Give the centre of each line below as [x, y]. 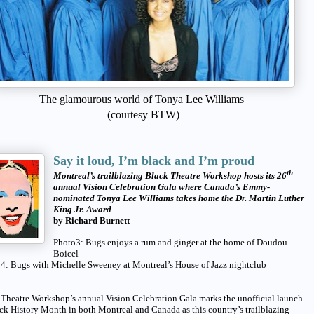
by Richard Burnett [91, 220]
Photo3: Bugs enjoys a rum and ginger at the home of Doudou [170, 242]
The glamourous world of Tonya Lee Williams [143, 99]
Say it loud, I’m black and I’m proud [154, 160]
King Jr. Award [82, 209]
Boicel [66, 253]
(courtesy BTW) [143, 114]
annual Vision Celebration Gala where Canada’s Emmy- [162, 186]
